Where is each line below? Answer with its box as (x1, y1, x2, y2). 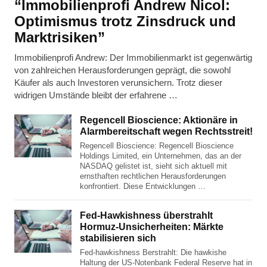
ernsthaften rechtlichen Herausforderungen (80, 171, 226, 181)
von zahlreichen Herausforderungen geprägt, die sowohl (14, 64, 231, 75)
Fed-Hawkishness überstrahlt (80, 210, 213, 221)
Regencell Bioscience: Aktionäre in (80, 114, 238, 125)
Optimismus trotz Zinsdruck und (14, 13, 236, 29)
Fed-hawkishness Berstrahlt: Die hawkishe (80, 247, 226, 257)
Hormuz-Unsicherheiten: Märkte (80, 221, 223, 232)
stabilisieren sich (80, 232, 156, 243)
